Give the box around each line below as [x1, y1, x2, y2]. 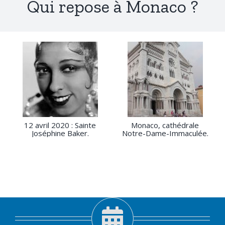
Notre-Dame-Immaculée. [122, 128, 208, 139]
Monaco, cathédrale [131, 120, 199, 131]
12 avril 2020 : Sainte [24, 120, 96, 131]
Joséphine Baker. [31, 128, 89, 139]
